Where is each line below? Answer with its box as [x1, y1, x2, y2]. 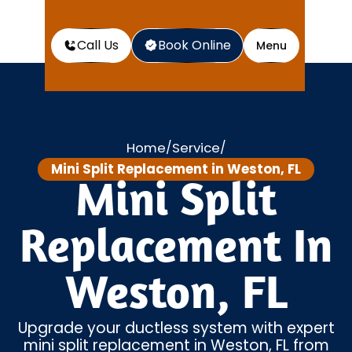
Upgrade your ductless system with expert [17, 317, 335, 339]
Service [171, 137, 220, 157]
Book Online [157, 35, 231, 54]
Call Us [76, 35, 119, 54]
